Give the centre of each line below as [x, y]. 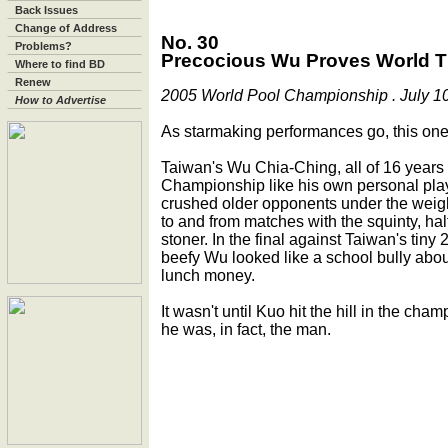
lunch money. [208, 275]
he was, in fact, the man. [246, 329]
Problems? [43, 46]
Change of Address [66, 28]
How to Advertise [60, 100]
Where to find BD [60, 64]
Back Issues [46, 10]
